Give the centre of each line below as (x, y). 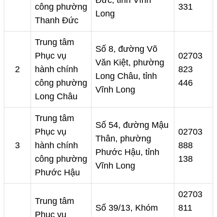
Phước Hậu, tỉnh (127, 152)
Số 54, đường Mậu (132, 125)
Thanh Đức (57, 21)
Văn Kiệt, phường (130, 63)
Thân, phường (123, 139)
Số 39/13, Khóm (127, 208)
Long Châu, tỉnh (126, 76)
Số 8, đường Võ (126, 49)
